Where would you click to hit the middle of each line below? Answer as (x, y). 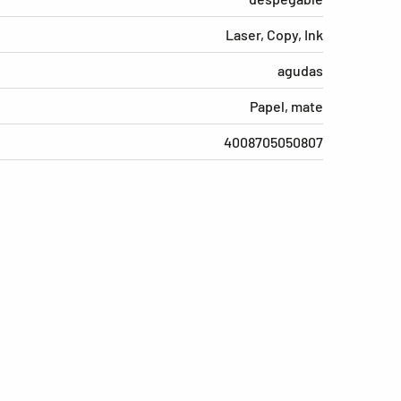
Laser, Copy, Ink (274, 35)
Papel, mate (286, 107)
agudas (300, 71)
